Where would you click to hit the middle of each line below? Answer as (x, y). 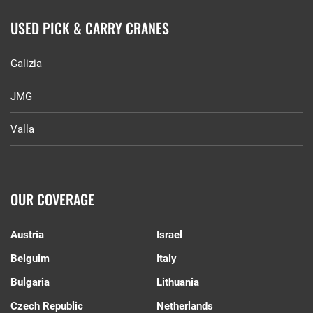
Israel (169, 235)
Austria (27, 235)
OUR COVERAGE (52, 199)
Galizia (26, 64)
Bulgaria (30, 283)
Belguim (30, 259)
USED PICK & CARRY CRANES (90, 28)
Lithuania (178, 283)
